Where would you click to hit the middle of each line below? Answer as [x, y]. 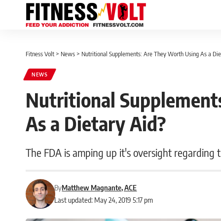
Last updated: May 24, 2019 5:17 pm [104, 200]
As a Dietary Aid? [96, 123]
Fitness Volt [40, 54]
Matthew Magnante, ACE [99, 187]
